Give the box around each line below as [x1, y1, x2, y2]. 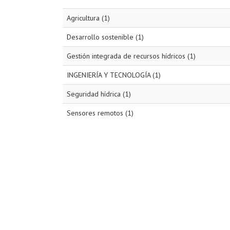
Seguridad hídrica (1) [67, 89, 131, 99]
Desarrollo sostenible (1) [67, 32, 144, 42]
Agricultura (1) [67, 13, 110, 23]
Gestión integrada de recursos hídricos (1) [67, 51, 196, 61]
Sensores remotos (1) [67, 108, 133, 118]
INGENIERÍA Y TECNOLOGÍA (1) [67, 70, 161, 80]
